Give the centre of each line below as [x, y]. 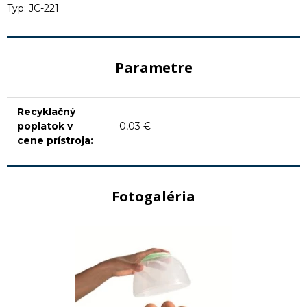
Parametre [153, 67]
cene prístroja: [55, 140]
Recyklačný [46, 111]
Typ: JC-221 [33, 8]
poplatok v [45, 126]
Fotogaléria [153, 196]
